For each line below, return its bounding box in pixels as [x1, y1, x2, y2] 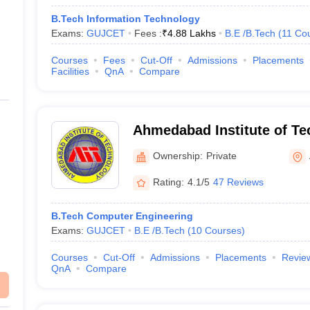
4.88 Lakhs [167, 28, 216, 39]
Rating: [152, 176, 184, 188]
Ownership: [152, 149, 203, 161]
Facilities [51, 66, 89, 77]
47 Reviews [212, 176, 264, 188]
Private [206, 149, 237, 161]
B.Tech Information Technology [51, 13, 200, 24]
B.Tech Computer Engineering [51, 210, 193, 221]
